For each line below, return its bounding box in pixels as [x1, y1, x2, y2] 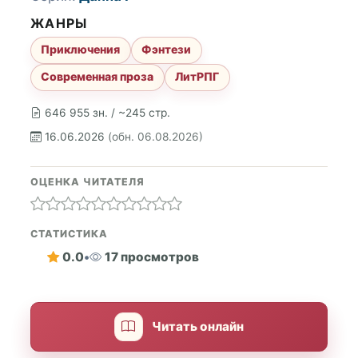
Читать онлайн [152, 319, 245, 335]
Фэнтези [141, 42, 192, 57]
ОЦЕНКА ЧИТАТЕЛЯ [30, 175, 145, 188]
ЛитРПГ [175, 70, 220, 84]
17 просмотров [104, 249, 199, 265]
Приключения [41, 42, 121, 57]
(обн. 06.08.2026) [108, 130, 203, 143]
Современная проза [41, 70, 154, 84]
